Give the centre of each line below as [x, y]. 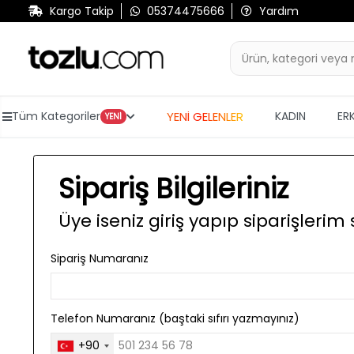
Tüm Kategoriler [56, 117]
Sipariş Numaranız [100, 259]
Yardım [279, 11]
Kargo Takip [81, 11]
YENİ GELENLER [205, 116]
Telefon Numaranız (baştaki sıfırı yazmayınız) [175, 318]
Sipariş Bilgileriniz [173, 188]
